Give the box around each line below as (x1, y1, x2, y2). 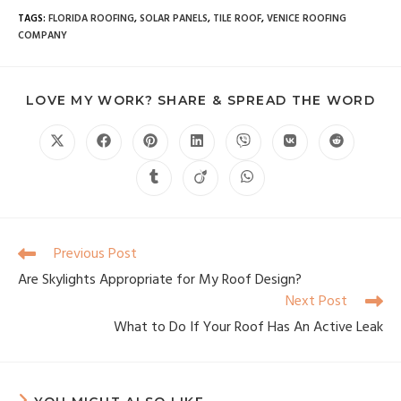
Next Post (286, 290, 347, 313)
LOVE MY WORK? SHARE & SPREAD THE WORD (25, 92, 376, 108)
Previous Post (54, 243, 137, 266)
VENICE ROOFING (267, 11, 346, 27)
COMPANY (18, 28, 67, 44)
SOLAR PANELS (140, 11, 208, 27)
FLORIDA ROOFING (48, 11, 134, 27)
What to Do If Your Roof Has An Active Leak (114, 316, 383, 339)
